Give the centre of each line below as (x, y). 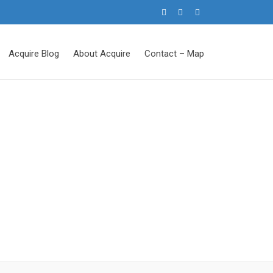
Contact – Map (174, 54)
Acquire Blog (34, 54)
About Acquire (102, 54)
